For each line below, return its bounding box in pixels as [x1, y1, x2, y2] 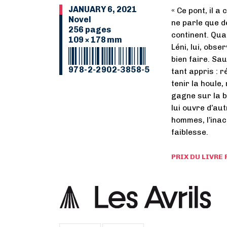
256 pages [68, 25, 111, 34]
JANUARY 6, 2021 [68, 5, 137, 14]
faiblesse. [171, 128, 208, 137]
